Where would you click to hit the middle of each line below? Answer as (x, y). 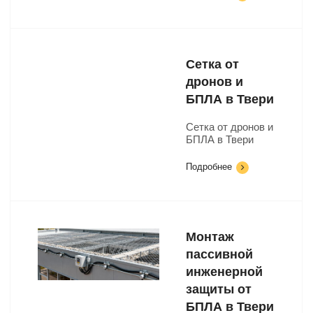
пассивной (219, 254)
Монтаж (210, 237)
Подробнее (209, 167)
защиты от (219, 289)
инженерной (224, 272)
